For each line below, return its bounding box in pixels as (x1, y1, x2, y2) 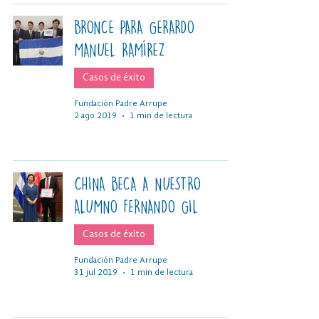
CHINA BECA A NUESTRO (74, 176, 201, 191)
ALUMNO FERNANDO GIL (74, 199, 199, 214)
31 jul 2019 (74, 268, 117, 277)
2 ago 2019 (74, 111, 117, 120)
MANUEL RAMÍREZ (74, 42, 165, 57)
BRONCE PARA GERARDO (74, 19, 194, 34)
